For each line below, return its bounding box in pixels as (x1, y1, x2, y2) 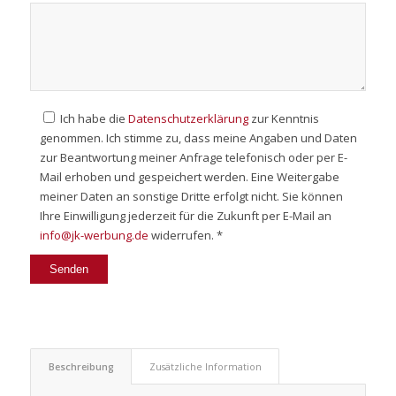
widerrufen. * (148, 227, 223, 244)
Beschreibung (48, 359, 114, 373)
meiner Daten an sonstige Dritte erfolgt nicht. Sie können (39, 188, 343, 205)
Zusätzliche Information (148, 359, 262, 373)
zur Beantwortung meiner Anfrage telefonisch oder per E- (39, 149, 347, 166)
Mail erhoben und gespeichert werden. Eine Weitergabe (39, 169, 339, 186)
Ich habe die (59, 110, 128, 127)
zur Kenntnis (247, 110, 319, 127)
